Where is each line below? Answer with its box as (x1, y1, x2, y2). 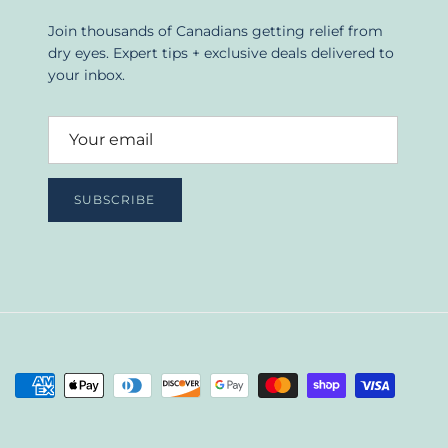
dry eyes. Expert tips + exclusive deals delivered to (47, 44, 394, 63)
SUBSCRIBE (74, 191, 156, 207)
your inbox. (47, 66, 125, 85)
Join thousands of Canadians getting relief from (47, 22, 383, 41)
